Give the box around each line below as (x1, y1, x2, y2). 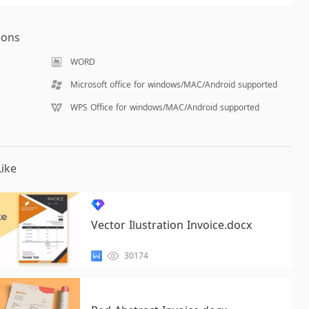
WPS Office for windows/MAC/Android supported (70, 101, 259, 113)
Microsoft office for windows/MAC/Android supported (70, 79, 277, 90)
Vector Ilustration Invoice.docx (90, 217, 252, 232)
